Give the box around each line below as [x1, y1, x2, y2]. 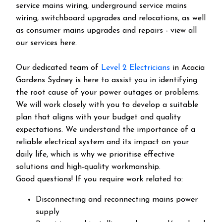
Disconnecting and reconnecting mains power [36, 196, 198, 204]
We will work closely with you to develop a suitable [16, 101, 198, 109]
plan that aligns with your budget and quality [16, 113, 181, 121]
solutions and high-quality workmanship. [16, 163, 161, 171]
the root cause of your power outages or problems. [16, 89, 200, 97]
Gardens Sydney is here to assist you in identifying [16, 76, 197, 84]
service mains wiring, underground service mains [16, 2, 187, 10]
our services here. [16, 39, 77, 47]
